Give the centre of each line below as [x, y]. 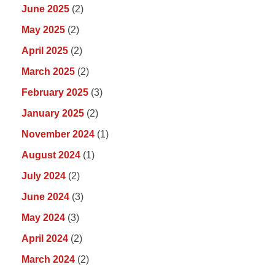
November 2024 [58, 134]
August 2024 [51, 155]
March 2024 [48, 260]
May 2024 [43, 218]
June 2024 [45, 197]
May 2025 [43, 30]
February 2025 [55, 93]
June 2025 [45, 9]
